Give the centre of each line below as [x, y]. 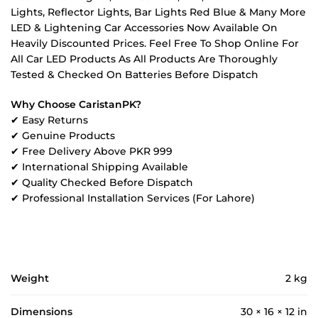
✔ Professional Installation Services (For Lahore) [133, 198]
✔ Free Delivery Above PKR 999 [92, 151]
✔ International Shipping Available [99, 166]
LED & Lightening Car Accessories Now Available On [144, 28]
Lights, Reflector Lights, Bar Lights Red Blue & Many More [158, 12]
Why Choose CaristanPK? [76, 104]
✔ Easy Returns [49, 120]
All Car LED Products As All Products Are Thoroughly [144, 59]
